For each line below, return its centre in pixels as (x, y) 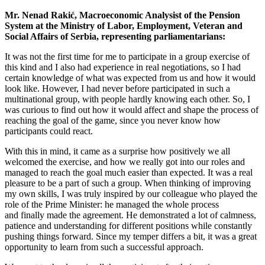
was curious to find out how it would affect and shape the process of (132, 110)
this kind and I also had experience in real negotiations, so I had (123, 67)
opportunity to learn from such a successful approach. (104, 247)
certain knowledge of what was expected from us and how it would (130, 78)
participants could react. (49, 131)
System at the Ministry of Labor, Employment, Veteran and (124, 26)
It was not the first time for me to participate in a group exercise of (127, 57)
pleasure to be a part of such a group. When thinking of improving (128, 183)
